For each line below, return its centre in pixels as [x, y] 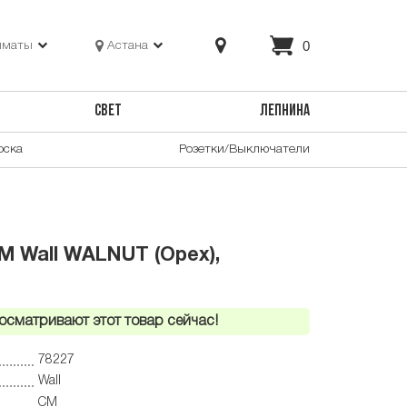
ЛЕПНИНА [284, 112]
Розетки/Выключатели [244, 149]
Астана [128, 45]
